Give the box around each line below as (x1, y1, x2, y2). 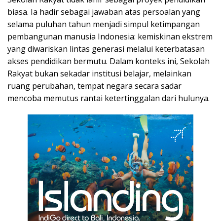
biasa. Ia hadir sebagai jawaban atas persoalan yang (7, 6, 200, 17)
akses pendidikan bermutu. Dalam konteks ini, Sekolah (7, 56, 210, 67)
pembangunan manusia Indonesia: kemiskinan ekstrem (7, 31, 213, 42)
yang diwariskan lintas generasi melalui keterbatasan (7, 43, 205, 54)
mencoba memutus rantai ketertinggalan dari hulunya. (7, 93, 210, 104)
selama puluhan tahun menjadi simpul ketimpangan (7, 19, 200, 30)
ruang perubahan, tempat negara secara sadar (7, 80, 182, 91)
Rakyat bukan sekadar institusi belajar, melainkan (7, 68, 191, 79)
